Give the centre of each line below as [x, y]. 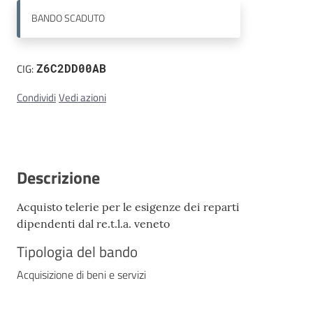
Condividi [36, 97]
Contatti [36, 32]
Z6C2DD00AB [71, 68]
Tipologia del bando [77, 251]
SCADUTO [85, 18]
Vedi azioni [82, 97]
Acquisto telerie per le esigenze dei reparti [128, 206]
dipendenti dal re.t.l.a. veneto [93, 223]
